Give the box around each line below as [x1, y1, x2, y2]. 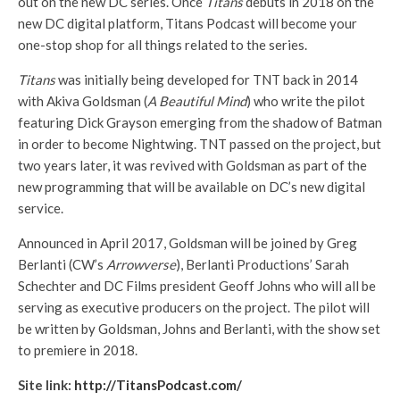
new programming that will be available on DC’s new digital [18, 178, 365, 195]
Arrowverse [106, 255, 176, 272]
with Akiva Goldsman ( [18, 92, 147, 109]
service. [18, 199, 63, 216]
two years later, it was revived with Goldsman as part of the [18, 156, 367, 173]
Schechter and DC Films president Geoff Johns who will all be [18, 277, 376, 294]
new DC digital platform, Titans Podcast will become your [18, 14, 357, 31]
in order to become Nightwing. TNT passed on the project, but [18, 135, 381, 152]
